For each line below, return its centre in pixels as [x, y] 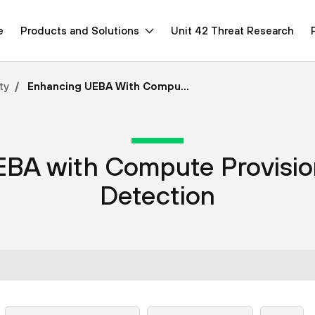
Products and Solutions [80, 30]
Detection [157, 195]
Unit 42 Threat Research [232, 30]
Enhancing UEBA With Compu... [107, 86]
